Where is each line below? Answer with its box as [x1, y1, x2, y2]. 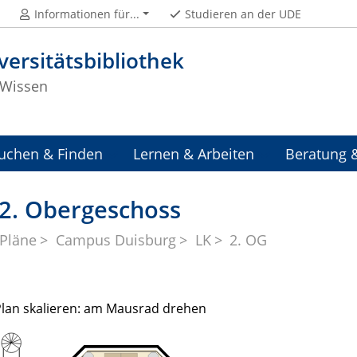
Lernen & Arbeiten [133, 143, 255, 164]
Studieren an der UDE [185, 6, 301, 22]
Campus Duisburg [55, 230, 176, 250]
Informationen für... [34, 6, 140, 22]
